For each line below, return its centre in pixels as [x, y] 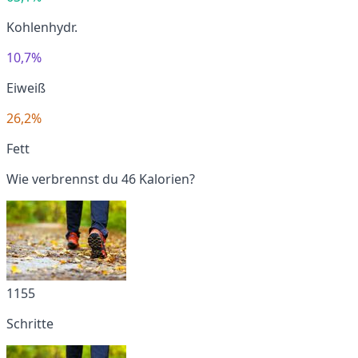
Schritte [30, 323]
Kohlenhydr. [42, 27]
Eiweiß [26, 88]
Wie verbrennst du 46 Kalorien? [101, 179]
